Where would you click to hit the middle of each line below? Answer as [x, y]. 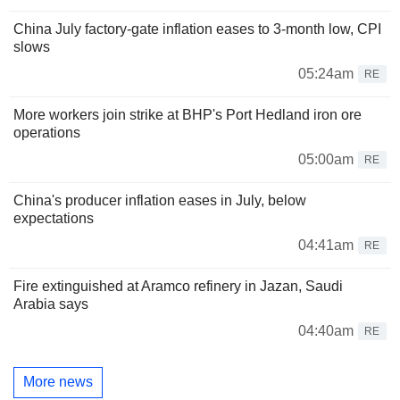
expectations [54, 218]
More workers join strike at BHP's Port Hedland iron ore [187, 114]
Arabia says [51, 304]
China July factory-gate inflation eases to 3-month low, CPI [197, 29]
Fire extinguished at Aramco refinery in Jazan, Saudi [178, 286]
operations [47, 132]
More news [58, 382]
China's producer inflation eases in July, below [160, 200]
